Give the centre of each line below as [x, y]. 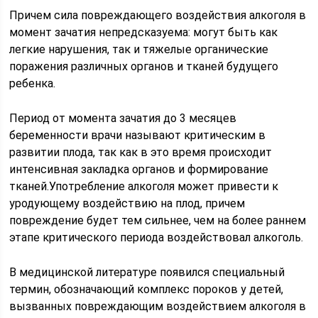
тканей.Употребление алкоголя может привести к [144, 186]
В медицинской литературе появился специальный [147, 272]
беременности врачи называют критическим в [138, 135]
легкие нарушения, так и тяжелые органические [139, 49]
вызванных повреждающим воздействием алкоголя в [158, 306]
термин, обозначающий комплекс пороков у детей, [147, 289]
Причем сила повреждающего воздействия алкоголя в [158, 15]
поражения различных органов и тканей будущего [144, 66]
